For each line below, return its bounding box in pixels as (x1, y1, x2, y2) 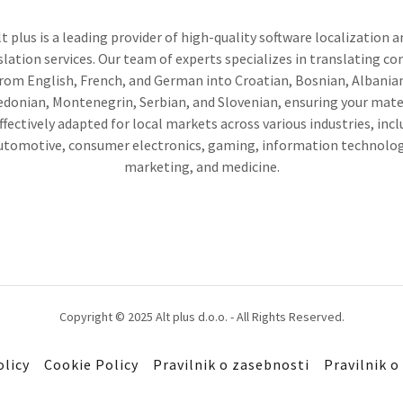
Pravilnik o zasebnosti (152, 355, 310, 374)
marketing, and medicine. (123, 157, 280, 176)
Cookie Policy (43, 355, 139, 374)
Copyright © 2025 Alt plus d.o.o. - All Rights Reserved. (58, 309, 345, 326)
